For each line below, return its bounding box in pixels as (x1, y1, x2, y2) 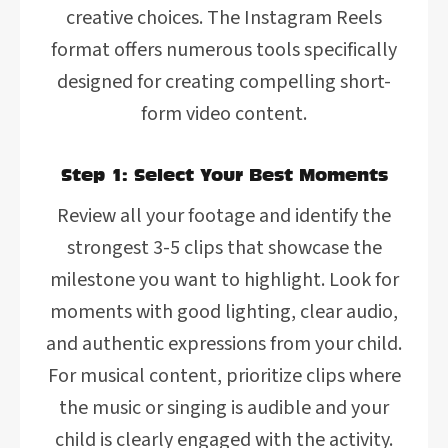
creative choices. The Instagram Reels (66, 4, 382, 32)
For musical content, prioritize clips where (47, 362, 401, 390)
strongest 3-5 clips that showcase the (66, 234, 382, 262)
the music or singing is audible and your (59, 394, 389, 422)
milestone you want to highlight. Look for (49, 266, 399, 294)
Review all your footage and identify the (57, 202, 391, 230)
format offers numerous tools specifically (51, 36, 397, 64)
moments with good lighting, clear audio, (50, 298, 398, 326)
